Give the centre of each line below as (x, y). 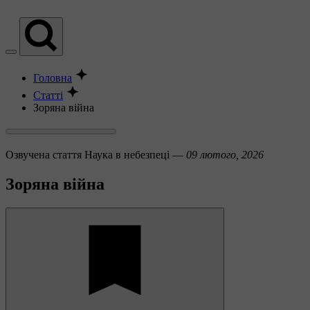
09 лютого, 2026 (225, 155)
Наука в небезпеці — (135, 155)
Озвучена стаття (44, 155)
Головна (53, 78)
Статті (48, 95)
